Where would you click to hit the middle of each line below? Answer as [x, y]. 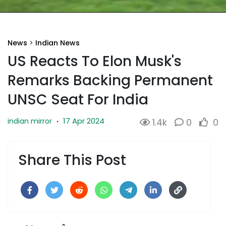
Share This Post [72, 160]
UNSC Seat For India [78, 99]
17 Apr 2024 [84, 121]
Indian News [58, 43]
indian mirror [30, 121]
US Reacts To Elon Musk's [95, 61]
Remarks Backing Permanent [110, 80]
